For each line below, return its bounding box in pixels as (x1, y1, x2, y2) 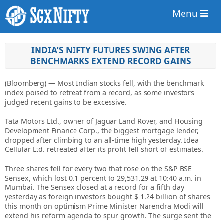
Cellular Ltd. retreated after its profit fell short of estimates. (5, 145, 203, 154)
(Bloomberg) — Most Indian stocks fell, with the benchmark (5, 78, 204, 88)
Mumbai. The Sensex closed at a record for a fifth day (5, 183, 184, 192)
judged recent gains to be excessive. (5, 97, 127, 107)
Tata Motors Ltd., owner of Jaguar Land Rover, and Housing (5, 116, 203, 126)
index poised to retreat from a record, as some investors (5, 88, 194, 97)
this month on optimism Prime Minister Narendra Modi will (5, 201, 204, 211)
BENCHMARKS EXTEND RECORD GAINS (30, 55, 191, 67)
